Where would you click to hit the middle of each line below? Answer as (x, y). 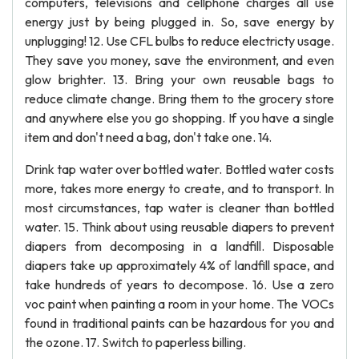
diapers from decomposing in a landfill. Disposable (179, 246)
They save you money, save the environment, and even (179, 60)
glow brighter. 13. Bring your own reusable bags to (179, 79)
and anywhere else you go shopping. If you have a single (179, 118)
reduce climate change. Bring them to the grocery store (179, 99)
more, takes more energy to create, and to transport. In (179, 188)
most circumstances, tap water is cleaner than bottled (179, 208)
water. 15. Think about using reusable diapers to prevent (179, 227)
